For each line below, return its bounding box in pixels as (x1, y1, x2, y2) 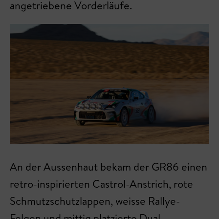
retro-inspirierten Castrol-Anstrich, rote (10, 176, 193, 191)
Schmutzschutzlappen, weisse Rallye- (10, 193, 180, 208)
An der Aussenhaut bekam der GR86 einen (10, 159, 207, 174)
